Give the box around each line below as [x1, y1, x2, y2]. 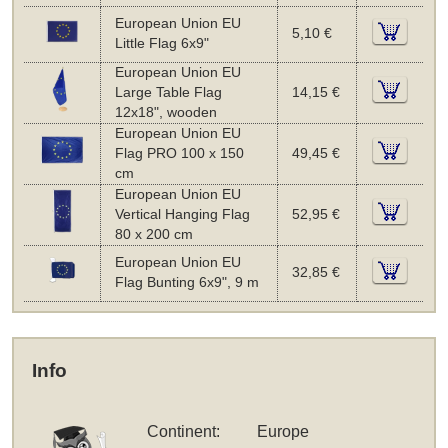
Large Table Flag [114, 84, 222, 100]
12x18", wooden [114, 104, 217, 120]
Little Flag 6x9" [114, 35, 209, 51]
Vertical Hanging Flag [114, 206, 250, 222]
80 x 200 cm [114, 226, 193, 242]
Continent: [147, 423, 221, 441]
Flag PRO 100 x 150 [114, 145, 244, 161]
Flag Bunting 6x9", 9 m [114, 274, 259, 290]
